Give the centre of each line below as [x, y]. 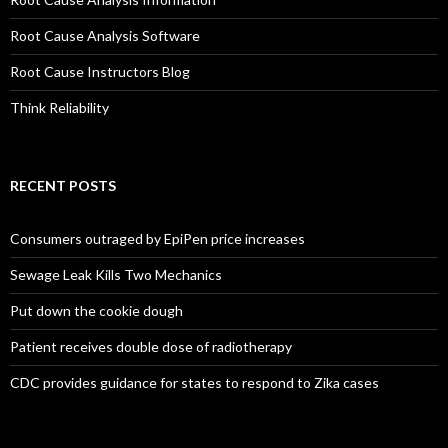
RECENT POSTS [63, 186]
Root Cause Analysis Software [105, 36]
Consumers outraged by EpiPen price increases [157, 239]
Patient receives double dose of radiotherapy [151, 347]
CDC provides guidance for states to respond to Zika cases [194, 383]
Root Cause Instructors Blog [100, 72]
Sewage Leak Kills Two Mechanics [116, 275]
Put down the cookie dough [96, 311]
